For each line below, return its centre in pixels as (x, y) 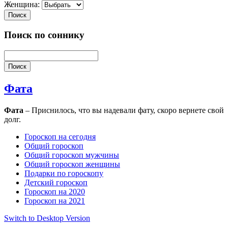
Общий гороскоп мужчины (72, 155)
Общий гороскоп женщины (72, 164)
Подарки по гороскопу (64, 173)
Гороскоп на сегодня (60, 136)
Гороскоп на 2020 (55, 191)
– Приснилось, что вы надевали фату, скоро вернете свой (124, 110)
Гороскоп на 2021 (55, 201)
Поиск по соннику (44, 35)
